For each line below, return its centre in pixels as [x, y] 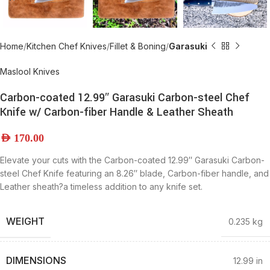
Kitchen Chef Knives [67, 46]
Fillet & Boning [138, 46]
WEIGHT [25, 221]
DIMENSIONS [36, 260]
